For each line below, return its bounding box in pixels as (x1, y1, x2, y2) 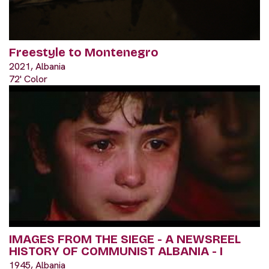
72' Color (9, 72, 47, 85)
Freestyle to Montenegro (9, 44, 159, 59)
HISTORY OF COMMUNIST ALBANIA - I (9, 243, 223, 258)
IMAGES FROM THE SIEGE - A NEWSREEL (9, 231, 241, 246)
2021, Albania (9, 59, 65, 73)
